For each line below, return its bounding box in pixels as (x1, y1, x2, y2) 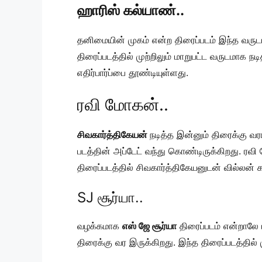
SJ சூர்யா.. (77, 189, 143, 206)
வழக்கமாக (77, 220, 122, 232)
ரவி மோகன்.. (77, 94, 168, 115)
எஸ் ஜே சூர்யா (122, 220, 177, 232)
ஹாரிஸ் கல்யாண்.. (77, 2, 184, 19)
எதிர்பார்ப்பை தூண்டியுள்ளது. (77, 67, 188, 79)
